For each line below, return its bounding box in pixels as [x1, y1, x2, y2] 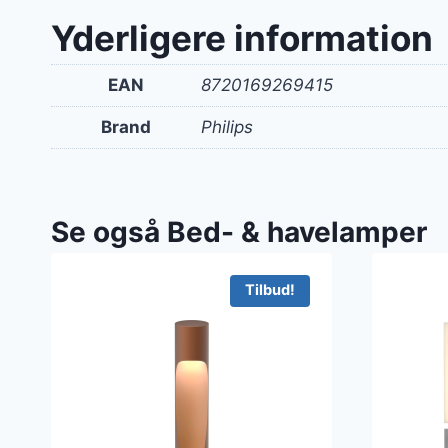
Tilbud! [244, 281, 295, 300]
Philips [201, 117, 253, 138]
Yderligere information [51, 17, 433, 60]
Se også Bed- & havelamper [51, 214, 427, 249]
